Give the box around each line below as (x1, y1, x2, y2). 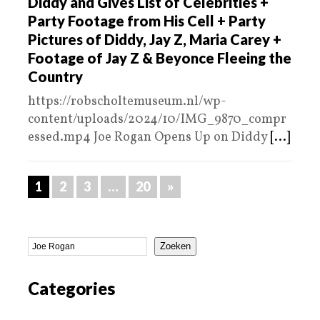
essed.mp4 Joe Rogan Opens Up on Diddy (28, 128, 270, 146)
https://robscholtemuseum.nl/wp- (28, 92, 226, 111)
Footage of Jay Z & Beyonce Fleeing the (28, 49, 291, 66)
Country (28, 67, 83, 85)
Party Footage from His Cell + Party (28, 11, 266, 29)
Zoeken (160, 241, 191, 252)
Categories (28, 277, 115, 299)
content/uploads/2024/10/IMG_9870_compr (28, 110, 286, 129)
